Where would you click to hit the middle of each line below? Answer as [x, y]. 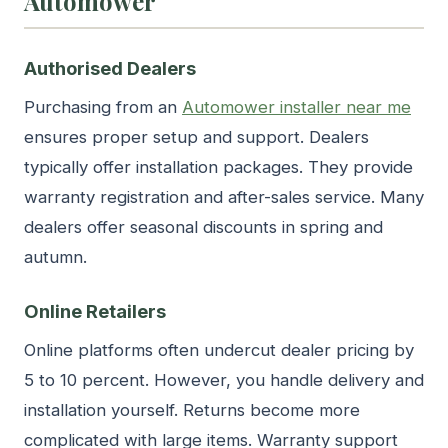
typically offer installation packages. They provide [218, 167]
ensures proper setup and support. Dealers [196, 137]
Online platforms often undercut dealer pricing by [219, 350]
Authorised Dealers [110, 68]
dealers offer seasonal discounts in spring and [203, 227]
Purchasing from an [103, 107]
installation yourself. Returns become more [192, 410]
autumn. [55, 257]
